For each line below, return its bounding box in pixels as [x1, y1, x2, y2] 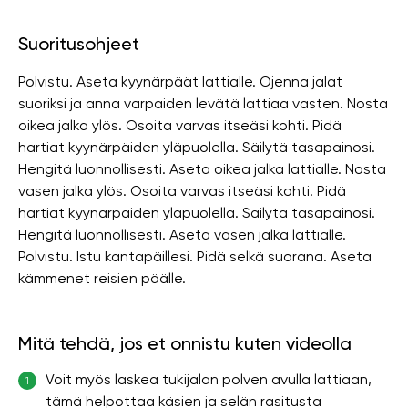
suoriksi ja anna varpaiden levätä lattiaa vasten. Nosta [18, 95, 388, 112]
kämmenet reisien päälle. [18, 270, 186, 287]
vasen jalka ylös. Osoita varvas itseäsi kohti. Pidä [18, 182, 346, 199]
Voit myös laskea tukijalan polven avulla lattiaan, [46, 371, 372, 388]
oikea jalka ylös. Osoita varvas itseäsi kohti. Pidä [18, 117, 342, 134]
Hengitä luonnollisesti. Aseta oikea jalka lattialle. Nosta [18, 160, 386, 178]
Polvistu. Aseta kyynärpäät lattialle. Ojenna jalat [18, 73, 342, 90]
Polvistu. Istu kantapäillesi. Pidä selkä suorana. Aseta [18, 248, 372, 265]
